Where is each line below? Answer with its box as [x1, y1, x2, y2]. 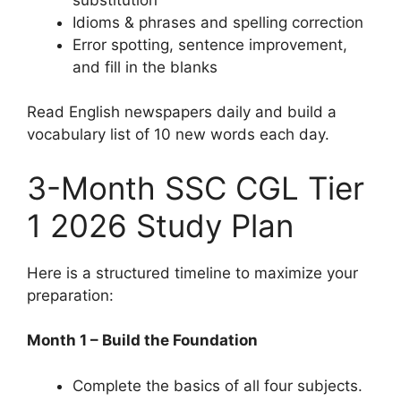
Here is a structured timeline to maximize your [27, 263, 358, 282]
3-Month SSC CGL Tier [27, 168, 364, 207]
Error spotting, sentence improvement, [73, 35, 347, 54]
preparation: [27, 286, 114, 304]
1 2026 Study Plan [27, 206, 294, 244]
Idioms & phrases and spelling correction [73, 13, 363, 31]
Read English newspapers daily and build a [27, 103, 337, 122]
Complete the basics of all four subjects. [73, 376, 363, 395]
